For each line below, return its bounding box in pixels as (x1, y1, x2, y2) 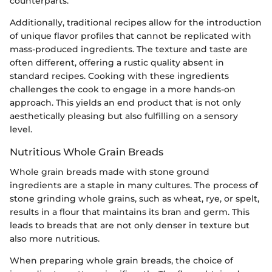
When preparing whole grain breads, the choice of (10, 254, 233, 266)
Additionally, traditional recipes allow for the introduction (10, 17, 262, 29)
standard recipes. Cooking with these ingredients (10, 70, 229, 82)
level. (10, 124, 32, 135)
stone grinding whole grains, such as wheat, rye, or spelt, (10, 192, 259, 204)
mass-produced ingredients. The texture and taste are (10, 44, 248, 55)
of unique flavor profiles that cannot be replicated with (10, 30, 251, 42)
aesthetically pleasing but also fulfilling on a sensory (10, 110, 238, 122)
